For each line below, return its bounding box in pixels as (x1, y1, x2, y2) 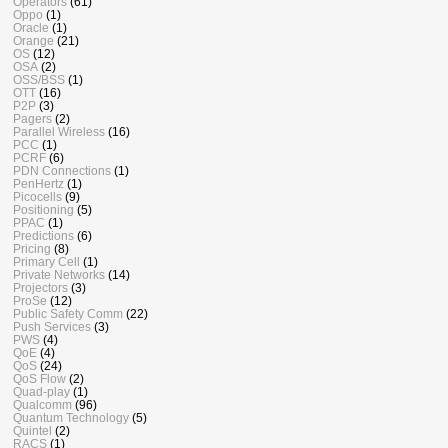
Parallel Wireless (13, 125, 105, 139)
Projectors (13, 281, 68, 295)
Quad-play (13, 385, 70, 399)
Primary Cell (13, 255, 80, 269)
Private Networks (13, 268, 105, 282)
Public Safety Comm (13, 307, 123, 321)
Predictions (13, 229, 74, 243)
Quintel (13, 424, 52, 438)
